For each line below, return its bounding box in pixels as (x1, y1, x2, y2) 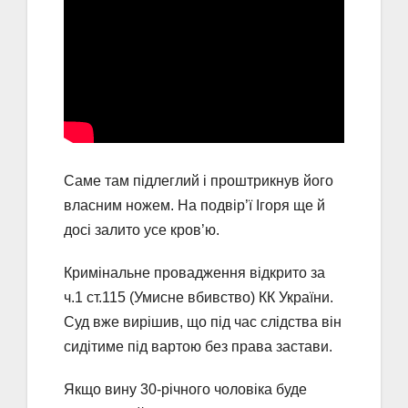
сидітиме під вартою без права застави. (64, 338, 332, 354)
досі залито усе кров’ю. (64, 221, 219, 238)
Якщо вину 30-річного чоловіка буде (64, 381, 307, 397)
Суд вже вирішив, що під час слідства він (64, 313, 342, 330)
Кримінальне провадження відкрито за (64, 264, 325, 280)
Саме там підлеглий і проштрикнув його (64, 172, 333, 189)
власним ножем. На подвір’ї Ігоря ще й (64, 197, 325, 213)
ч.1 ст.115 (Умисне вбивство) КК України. (64, 289, 333, 305)
